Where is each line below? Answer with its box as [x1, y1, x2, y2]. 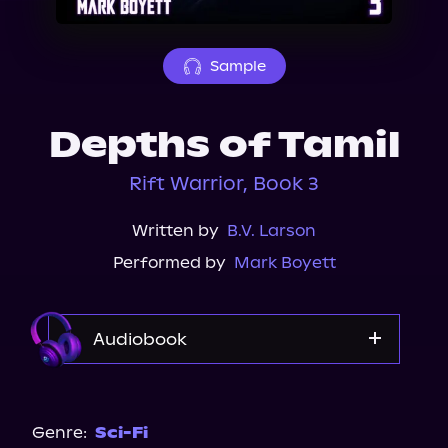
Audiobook [93, 329, 187, 349]
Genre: [32, 423, 87, 442]
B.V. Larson [227, 221, 316, 240]
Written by [132, 221, 219, 240]
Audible [193, 385, 255, 404]
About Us [30, 3, 116, 23]
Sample [209, 57, 266, 75]
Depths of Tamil [48, 123, 400, 167]
